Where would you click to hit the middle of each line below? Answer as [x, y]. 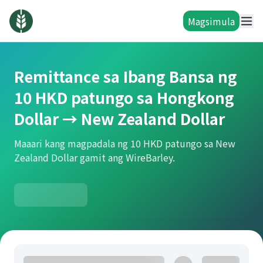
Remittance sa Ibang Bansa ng [126, 76]
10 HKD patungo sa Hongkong [124, 97]
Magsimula [211, 21]
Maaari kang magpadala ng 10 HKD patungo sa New [125, 143]
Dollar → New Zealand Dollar [119, 118]
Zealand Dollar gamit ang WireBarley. [95, 157]
